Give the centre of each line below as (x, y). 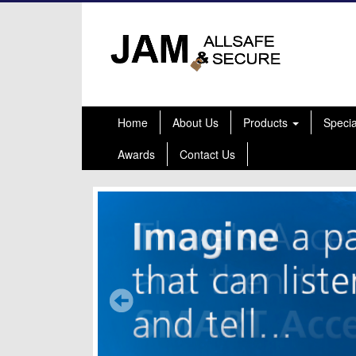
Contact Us (207, 154)
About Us (195, 122)
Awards (136, 154)
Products (267, 122)
